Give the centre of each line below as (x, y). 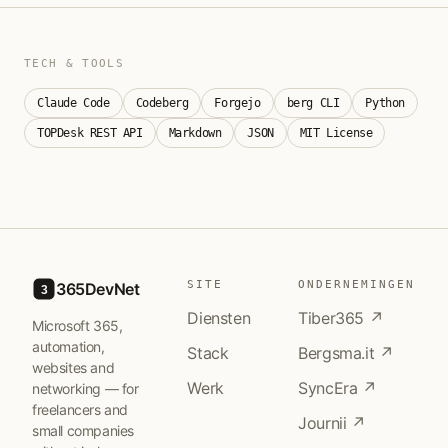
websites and (73, 367)
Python (385, 103)
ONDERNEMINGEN (356, 284)
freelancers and (80, 409)
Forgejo (237, 103)
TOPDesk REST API (90, 133)
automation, (68, 346)
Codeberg (162, 103)
